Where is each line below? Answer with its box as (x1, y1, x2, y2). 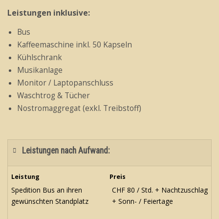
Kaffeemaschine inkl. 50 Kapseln (17, 39, 132, 50)
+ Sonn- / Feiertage (112, 196, 173, 206)
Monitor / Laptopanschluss (17, 77, 113, 88)
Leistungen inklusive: (7, 7, 90, 18)
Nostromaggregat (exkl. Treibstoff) (17, 103, 141, 113)
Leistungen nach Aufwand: (22, 146, 110, 156)
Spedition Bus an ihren (11, 185, 82, 195)
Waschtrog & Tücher (17, 90, 90, 101)
